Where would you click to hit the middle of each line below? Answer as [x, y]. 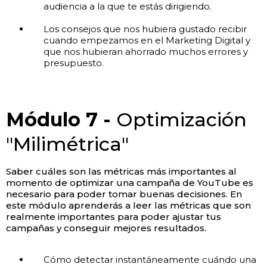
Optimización [179, 120]
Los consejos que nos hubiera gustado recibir [145, 29]
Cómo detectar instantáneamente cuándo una [150, 260]
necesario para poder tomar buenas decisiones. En [124, 194]
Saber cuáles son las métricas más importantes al [121, 172]
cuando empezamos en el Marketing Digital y [147, 41]
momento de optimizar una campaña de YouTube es [130, 183]
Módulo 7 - [58, 120]
